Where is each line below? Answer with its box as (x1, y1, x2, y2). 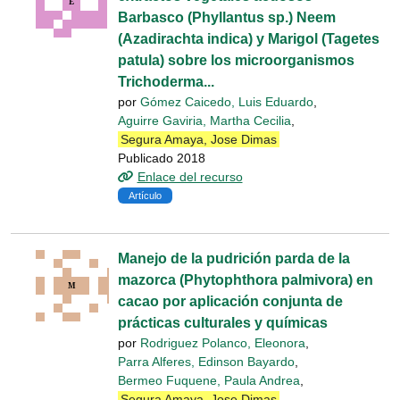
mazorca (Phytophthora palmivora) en (118, 272, 373, 288)
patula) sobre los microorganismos (118, 53, 354, 68)
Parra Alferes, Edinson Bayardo (118, 354, 295, 370)
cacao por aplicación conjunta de (118, 294, 343, 310)
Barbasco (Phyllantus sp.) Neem (118, 10, 336, 25)
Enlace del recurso (137, 170, 243, 185)
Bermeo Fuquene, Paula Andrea (118, 373, 300, 388)
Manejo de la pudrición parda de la (118, 251, 350, 267)
